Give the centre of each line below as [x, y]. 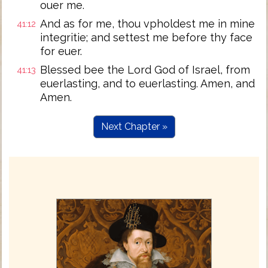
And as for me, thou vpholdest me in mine [147, 24]
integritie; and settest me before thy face [146, 37]
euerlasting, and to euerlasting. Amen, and [147, 83]
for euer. [61, 51]
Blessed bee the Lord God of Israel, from [145, 70]
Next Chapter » [134, 127]
